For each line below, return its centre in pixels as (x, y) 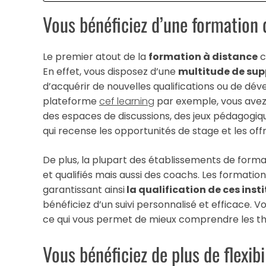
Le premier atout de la (96, 56)
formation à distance (203, 56)
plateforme (71, 101)
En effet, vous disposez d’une (110, 71)
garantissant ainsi (84, 189)
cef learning (127, 101)
